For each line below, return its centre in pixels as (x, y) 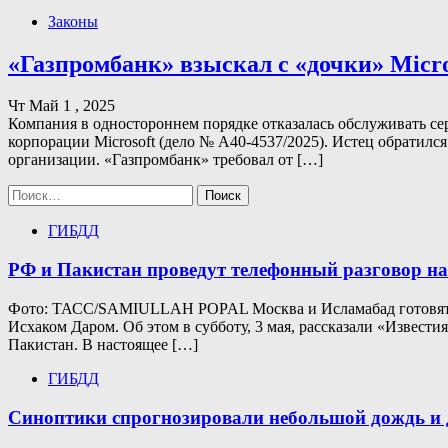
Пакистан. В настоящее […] (103, 344)
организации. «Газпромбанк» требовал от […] (165, 160)
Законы (73, 21)
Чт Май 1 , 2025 (61, 106)
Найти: (31, 193)
